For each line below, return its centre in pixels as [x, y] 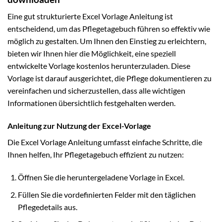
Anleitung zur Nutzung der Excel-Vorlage [79, 126]
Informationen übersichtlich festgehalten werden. [91, 103]
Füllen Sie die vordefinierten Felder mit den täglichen [107, 194]
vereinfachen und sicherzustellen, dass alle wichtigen [96, 91]
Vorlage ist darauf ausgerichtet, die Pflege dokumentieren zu [110, 78]
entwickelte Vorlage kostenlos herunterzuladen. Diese [99, 66]
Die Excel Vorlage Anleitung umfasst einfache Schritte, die [105, 142]
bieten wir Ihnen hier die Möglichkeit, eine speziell [92, 54]
